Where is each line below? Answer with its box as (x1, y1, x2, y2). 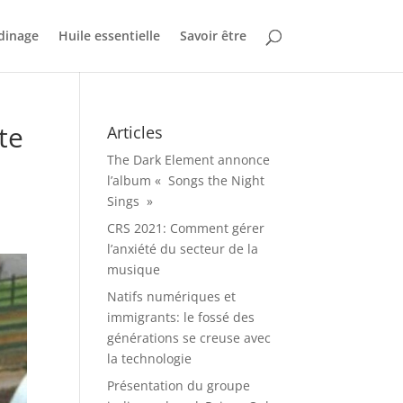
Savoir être (179, 27, 246, 44)
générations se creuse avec (107, 329, 272, 346)
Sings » (107, 193, 154, 210)
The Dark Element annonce (107, 151, 271, 168)
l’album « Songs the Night (107, 172, 265, 189)
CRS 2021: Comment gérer (107, 219, 265, 237)
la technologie (107, 350, 193, 367)
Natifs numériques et (107, 288, 237, 305)
